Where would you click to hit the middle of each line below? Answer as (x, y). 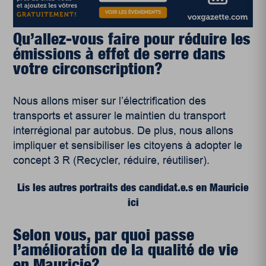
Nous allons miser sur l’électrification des (110, 101)
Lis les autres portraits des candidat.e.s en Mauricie (133, 188)
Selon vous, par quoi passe (104, 235)
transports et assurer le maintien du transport (120, 116)
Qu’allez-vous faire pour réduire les (132, 39)
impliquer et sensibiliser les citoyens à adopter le (128, 146)
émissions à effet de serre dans (120, 54)
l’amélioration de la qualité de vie (126, 250)
